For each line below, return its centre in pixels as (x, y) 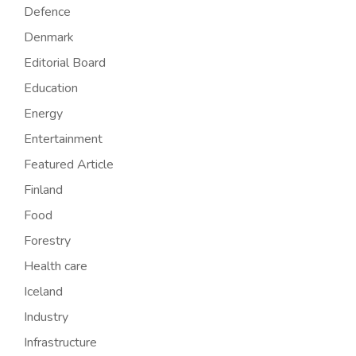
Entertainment (63, 139)
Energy (43, 114)
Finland (43, 190)
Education (51, 89)
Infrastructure (60, 343)
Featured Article (69, 165)
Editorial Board (65, 63)
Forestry (47, 241)
